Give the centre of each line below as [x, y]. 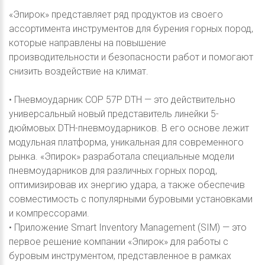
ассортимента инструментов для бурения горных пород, [131, 28]
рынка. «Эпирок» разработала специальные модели [122, 156]
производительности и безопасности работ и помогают [131, 57]
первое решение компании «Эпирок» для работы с [119, 241]
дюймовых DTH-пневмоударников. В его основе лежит [129, 128]
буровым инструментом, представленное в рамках [120, 256]
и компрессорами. [49, 213]
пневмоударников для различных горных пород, [113, 170]
